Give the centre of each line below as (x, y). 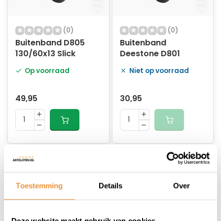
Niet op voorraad (159, 71)
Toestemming (39, 185)
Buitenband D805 (50, 43)
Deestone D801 (150, 54)
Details (110, 185)
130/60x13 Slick (45, 54)
